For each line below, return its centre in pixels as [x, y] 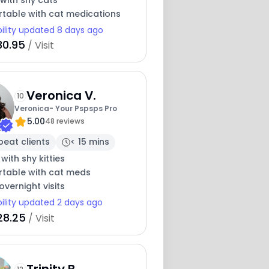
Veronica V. [61, 96]
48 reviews [65, 121]
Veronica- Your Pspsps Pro [65, 109]
